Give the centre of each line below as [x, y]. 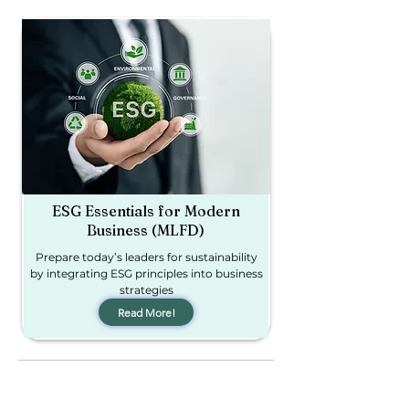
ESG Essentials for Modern [146, 211]
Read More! [146, 312]
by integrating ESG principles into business [146, 273]
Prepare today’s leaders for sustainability [146, 257]
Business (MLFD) [146, 230]
